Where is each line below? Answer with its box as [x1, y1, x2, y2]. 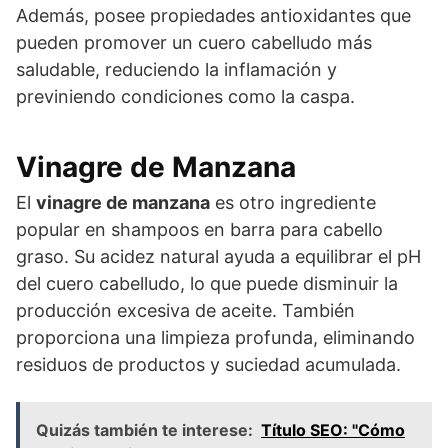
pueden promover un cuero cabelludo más [16, 31, 372, 53]
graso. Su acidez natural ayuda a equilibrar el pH [16, 245, 421, 267]
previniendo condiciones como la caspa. [16, 85, 355, 107]
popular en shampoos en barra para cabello [16, 218, 383, 240]
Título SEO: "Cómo [261, 419, 405, 440]
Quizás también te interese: [36, 419, 253, 440]
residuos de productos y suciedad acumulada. [16, 353, 401, 375]
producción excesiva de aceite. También [16, 299, 355, 321]
